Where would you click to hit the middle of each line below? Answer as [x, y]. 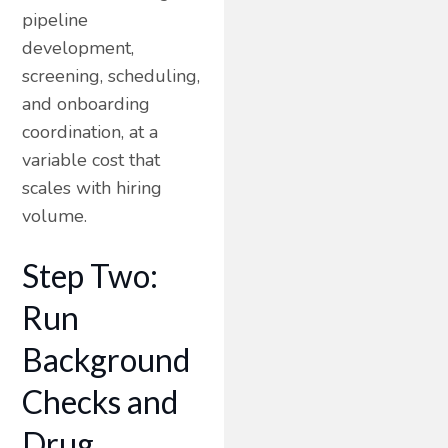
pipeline [55, 19]
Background [106, 359]
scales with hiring [92, 187]
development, [78, 47]
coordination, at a [90, 131]
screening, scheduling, [111, 75]
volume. [55, 215]
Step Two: [90, 275]
